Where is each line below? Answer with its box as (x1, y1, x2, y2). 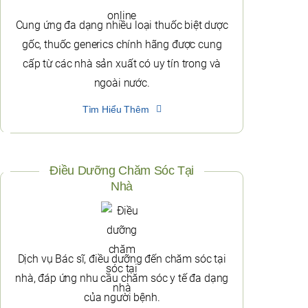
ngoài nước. (93, 76, 150, 90)
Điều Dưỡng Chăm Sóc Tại (49, 164, 195, 178)
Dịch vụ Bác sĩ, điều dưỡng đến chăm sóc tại (17, 252, 226, 266)
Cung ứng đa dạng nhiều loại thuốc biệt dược (15, 19, 228, 32)
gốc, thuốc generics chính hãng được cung (21, 38, 222, 52)
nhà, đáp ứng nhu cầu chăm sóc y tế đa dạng (15, 272, 229, 285)
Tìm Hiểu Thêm (82, 104, 149, 115)
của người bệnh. (83, 291, 160, 305)
